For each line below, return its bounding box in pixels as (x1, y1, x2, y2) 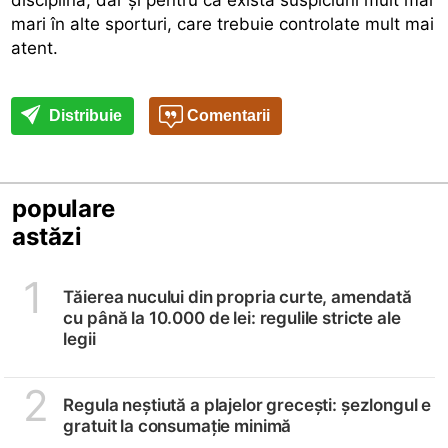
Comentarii (183, 106, 271, 124)
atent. (11, 37, 59, 58)
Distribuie (45, 106, 123, 124)
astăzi (12, 221, 83, 251)
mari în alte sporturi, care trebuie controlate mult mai (11, 13, 435, 34)
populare (12, 193, 115, 223)
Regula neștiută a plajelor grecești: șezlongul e (63, 394, 432, 415)
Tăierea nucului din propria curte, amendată (63, 286, 412, 307)
